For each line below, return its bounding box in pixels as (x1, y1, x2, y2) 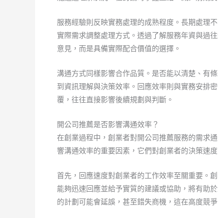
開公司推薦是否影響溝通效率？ (57, 120, 159, 129)
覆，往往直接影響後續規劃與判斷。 (57, 95, 174, 104)
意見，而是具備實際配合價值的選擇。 (57, 44, 181, 53)
